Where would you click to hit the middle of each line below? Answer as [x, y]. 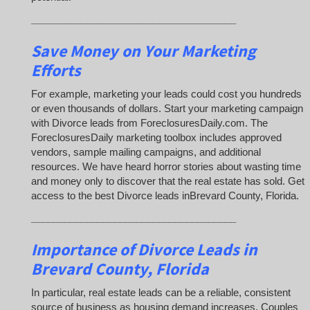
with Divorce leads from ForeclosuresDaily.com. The [149, 123]
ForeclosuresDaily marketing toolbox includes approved [156, 138]
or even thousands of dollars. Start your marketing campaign [167, 109]
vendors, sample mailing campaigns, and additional [146, 152]
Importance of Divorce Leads [137, 249]
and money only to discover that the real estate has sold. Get [168, 181]
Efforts [56, 70]
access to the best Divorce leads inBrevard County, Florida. [165, 196]
